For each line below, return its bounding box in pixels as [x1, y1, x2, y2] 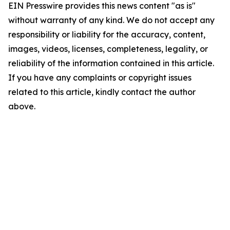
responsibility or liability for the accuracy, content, [8, 29, 205, 40]
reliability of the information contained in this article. [8, 58, 214, 68]
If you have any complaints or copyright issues [8, 72, 191, 83]
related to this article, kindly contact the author [8, 87, 196, 97]
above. [8, 101, 35, 111]
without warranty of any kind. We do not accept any [8, 15, 215, 25]
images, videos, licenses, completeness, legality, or [8, 44, 208, 54]
